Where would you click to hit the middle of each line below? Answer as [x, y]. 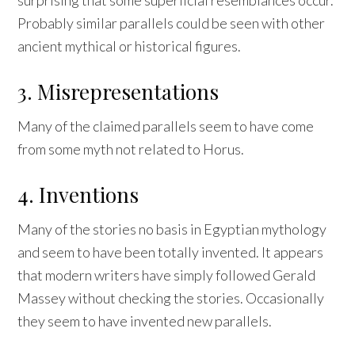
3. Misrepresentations [118, 91]
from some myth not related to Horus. [131, 149]
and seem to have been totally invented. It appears [171, 252]
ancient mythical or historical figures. [130, 46]
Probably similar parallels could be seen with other [172, 23]
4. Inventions [78, 194]
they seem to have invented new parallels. [145, 321]
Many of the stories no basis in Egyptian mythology [172, 229]
